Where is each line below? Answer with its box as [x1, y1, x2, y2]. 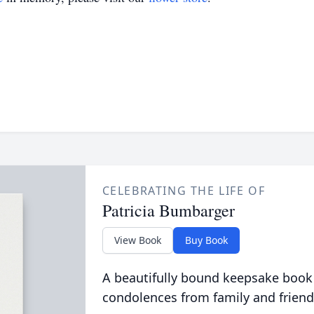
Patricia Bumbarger [102, 199, 235, 221]
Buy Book [184, 233, 228, 247]
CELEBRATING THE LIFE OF [102, 183, 266, 198]
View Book [114, 233, 161, 247]
